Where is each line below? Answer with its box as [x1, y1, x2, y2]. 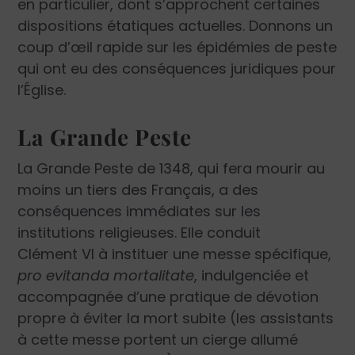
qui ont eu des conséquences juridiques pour [17, 58, 337, 78]
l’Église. [17, 79, 67, 100]
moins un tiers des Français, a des [17, 179, 259, 200]
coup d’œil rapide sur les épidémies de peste [17, 36, 338, 57]
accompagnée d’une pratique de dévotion [17, 286, 319, 307]
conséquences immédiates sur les [17, 200, 261, 221]
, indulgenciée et [194, 265, 310, 285]
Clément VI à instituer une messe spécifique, [17, 243, 332, 264]
